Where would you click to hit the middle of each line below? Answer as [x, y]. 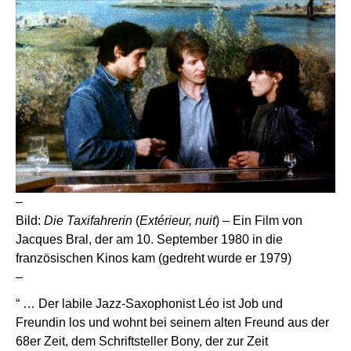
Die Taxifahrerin [88, 220]
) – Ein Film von [259, 220]
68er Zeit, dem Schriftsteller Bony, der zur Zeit [142, 341]
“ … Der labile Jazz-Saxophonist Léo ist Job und [149, 303]
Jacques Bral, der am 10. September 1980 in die [149, 239]
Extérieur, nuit [177, 220]
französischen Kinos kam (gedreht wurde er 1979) [154, 258]
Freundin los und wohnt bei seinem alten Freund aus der [172, 322]
